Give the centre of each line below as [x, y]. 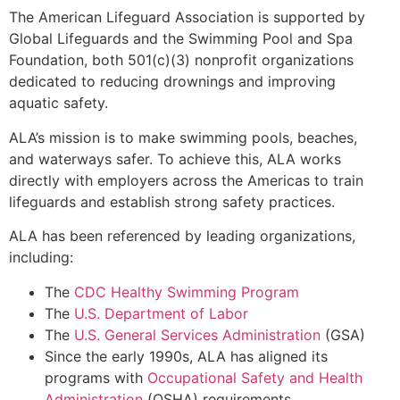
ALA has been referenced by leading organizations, [182, 236]
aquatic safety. [58, 103]
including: [41, 258]
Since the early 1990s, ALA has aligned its [186, 356]
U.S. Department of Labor [161, 313]
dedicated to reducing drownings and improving [172, 82]
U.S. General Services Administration [197, 334]
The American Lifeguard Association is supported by [187, 17]
